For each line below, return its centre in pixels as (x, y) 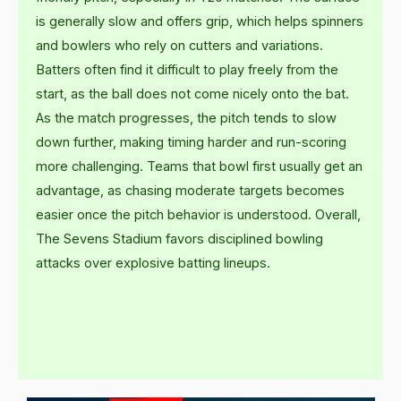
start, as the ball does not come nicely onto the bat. (192, 94)
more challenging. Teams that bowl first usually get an (199, 167)
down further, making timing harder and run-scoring (191, 143)
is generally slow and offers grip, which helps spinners (200, 22)
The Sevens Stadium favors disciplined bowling (179, 239)
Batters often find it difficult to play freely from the (187, 70)
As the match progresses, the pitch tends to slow (186, 119)
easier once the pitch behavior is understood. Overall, (198, 215)
